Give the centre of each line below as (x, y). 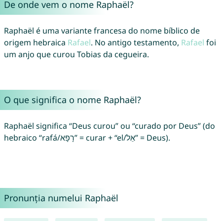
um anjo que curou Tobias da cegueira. (76, 55)
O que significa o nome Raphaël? (72, 100)
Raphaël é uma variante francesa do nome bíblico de (102, 31)
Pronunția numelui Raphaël (61, 198)
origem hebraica (36, 43)
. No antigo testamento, (136, 43)
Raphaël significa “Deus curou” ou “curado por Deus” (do (109, 126)
